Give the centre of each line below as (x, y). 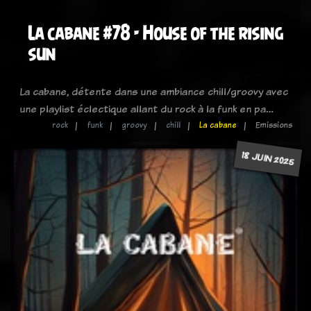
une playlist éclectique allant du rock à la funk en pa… (146, 109)
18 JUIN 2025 (268, 158)
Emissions (274, 125)
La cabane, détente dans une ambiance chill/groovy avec (154, 91)
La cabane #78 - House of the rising (155, 33)
